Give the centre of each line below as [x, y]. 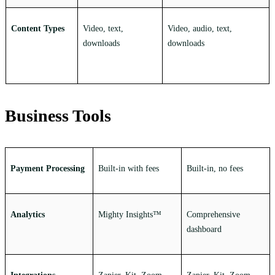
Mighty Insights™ [130, 215]
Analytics [28, 215]
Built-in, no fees [215, 169]
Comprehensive [213, 215]
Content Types [38, 29]
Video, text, [103, 29]
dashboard [204, 230]
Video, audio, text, [200, 29]
